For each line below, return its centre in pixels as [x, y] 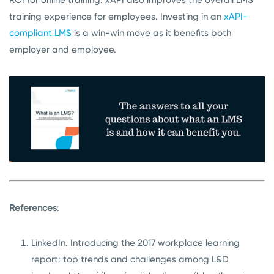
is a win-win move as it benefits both [151, 33]
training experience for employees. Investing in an [117, 16]
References [33, 208]
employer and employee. [63, 49]
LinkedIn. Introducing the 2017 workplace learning [135, 243]
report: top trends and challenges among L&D [130, 259]
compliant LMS [40, 33]
